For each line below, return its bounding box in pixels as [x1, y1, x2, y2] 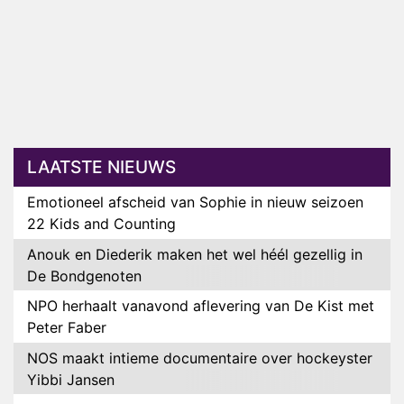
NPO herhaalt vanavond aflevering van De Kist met [27, 297, 374, 316]
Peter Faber [27, 318, 106, 337]
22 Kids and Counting [27, 215, 176, 234]
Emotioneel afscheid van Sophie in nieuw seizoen [27, 193, 363, 212]
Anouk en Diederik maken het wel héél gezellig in [27, 244, 363, 263]
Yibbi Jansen [27, 370, 115, 389]
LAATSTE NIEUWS [27, 156, 176, 179]
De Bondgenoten [27, 266, 142, 285]
